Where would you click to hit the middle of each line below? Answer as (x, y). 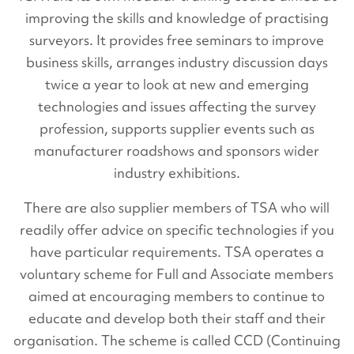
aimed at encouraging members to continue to (177, 296)
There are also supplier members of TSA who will (177, 208)
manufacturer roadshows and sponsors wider (177, 151)
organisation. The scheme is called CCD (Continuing (177, 341)
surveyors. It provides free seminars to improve (177, 40)
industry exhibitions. (177, 173)
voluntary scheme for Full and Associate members (177, 274)
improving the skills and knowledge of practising (177, 18)
